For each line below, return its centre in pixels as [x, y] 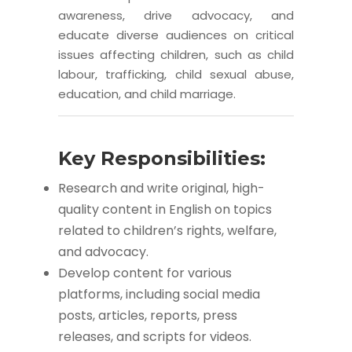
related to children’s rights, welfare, [167, 231]
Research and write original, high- [161, 189]
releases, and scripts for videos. [155, 337]
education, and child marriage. [147, 94]
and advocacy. [103, 252]
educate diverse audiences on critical [176, 35]
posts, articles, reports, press [148, 316]
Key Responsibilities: [162, 159]
